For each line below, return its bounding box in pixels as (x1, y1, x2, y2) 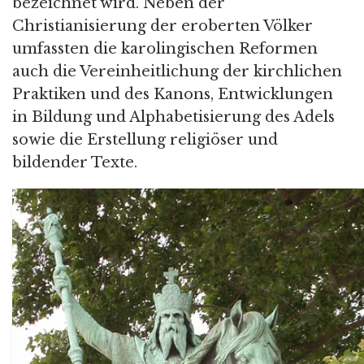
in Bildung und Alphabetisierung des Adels (12, 107, 335, 126)
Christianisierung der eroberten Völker (12, 16, 313, 35)
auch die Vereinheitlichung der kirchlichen (12, 62, 342, 80)
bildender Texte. (12, 153, 137, 171)
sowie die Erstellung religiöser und (12, 130, 278, 149)
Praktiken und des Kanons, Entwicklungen (12, 84, 333, 103)
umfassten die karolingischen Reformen (12, 39, 318, 58)
